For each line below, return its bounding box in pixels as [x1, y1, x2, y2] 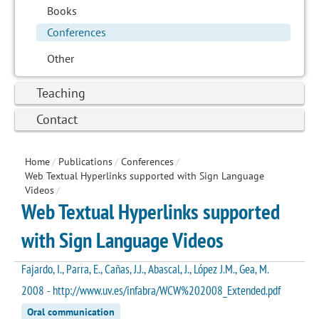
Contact [36, 110, 78, 127]
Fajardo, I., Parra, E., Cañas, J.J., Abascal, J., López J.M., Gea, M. [21, 261, 269, 277]
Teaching [36, 84, 85, 101]
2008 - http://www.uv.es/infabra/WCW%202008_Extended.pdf [21, 282, 281, 298]
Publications [58, 155, 113, 168]
